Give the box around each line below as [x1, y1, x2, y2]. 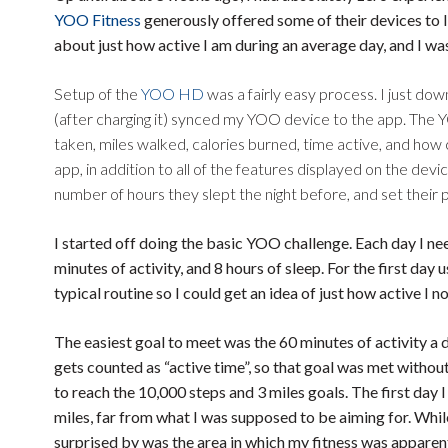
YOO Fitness [53, 10, 141, 29]
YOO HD [140, 84, 204, 103]
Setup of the [53, 84, 141, 103]
